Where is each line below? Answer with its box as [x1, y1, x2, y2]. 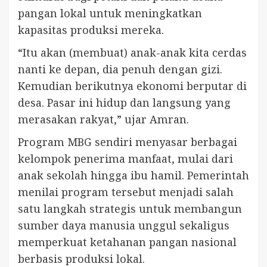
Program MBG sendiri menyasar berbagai [18, 134, 237, 149]
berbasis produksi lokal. [18, 251, 145, 266]
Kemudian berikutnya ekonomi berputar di [18, 78, 247, 93]
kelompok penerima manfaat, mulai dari [18, 151, 233, 166]
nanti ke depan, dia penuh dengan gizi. [18, 61, 222, 76]
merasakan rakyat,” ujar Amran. [18, 111, 189, 126]
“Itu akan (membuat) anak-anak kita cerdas [18, 45, 247, 60]
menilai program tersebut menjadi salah [18, 184, 234, 199]
